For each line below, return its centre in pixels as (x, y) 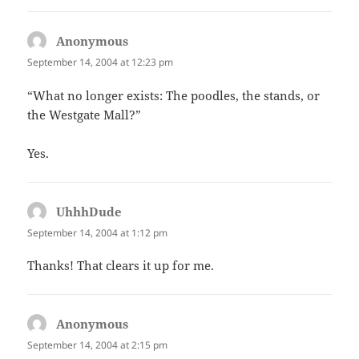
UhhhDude (89, 211)
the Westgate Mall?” (85, 114)
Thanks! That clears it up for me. (121, 265)
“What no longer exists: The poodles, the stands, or (174, 95)
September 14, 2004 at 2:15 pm (98, 345)
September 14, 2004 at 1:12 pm (98, 232)
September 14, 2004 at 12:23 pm (101, 63)
